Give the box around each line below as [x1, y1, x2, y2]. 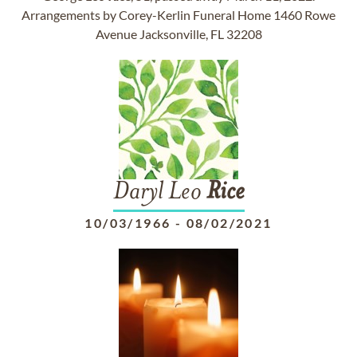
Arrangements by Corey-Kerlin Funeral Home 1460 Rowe [22, 7, 335, 22]
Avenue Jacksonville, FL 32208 [95, 26, 262, 41]
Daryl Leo [112, 180, 206, 206]
